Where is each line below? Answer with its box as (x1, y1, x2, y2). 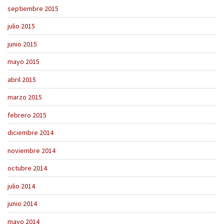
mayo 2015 (7, 57, 39, 66)
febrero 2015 (7, 110, 46, 119)
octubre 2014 (7, 163, 47, 173)
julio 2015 (7, 21, 35, 31)
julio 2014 (7, 181, 35, 190)
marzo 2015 (7, 92, 42, 102)
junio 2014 (7, 199, 37, 208)
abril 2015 (7, 74, 36, 84)
